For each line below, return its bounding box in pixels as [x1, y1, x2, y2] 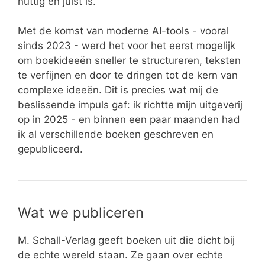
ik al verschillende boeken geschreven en [18, 128, 214, 141]
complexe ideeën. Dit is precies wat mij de [18, 84, 218, 96]
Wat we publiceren [18, 204, 144, 222]
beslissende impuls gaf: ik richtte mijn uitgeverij [18, 99, 243, 111]
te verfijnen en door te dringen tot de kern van [18, 69, 238, 82]
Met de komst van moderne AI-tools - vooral [18, 25, 229, 37]
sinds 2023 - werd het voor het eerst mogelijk [18, 40, 235, 52]
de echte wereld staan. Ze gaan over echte [18, 249, 223, 261]
